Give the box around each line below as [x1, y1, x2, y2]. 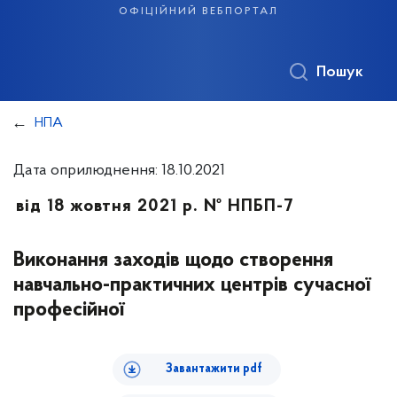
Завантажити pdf [165, 362, 262, 376]
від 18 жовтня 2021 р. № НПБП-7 [16, 198, 294, 215]
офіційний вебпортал [119, 4, 278, 18]
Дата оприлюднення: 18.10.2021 [13, 162, 225, 179]
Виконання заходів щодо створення [13, 250, 333, 271]
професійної [13, 300, 124, 321]
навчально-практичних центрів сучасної [13, 275, 370, 296]
